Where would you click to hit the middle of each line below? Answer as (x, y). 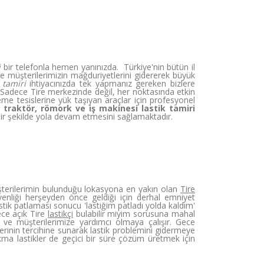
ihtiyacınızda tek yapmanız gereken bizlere (110, 83)
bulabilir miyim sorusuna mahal (134, 214)
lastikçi (60, 214)
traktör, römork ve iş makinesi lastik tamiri (100, 108)
